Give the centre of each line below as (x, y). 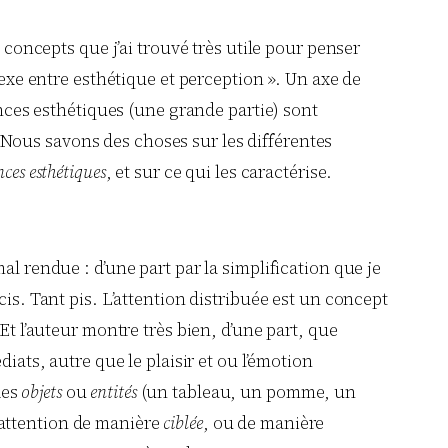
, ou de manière (263, 422)
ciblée (183, 422)
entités (113, 391)
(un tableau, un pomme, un (246, 391)
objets (41, 391)
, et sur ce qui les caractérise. (219, 172)
